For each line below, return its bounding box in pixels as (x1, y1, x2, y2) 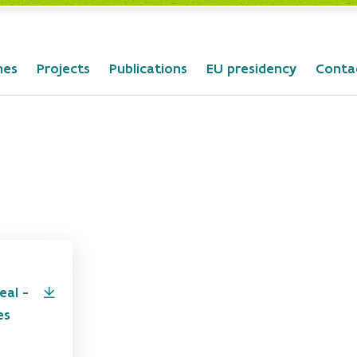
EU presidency (206, 60, 296, 77)
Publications (109, 60, 187, 77)
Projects (37, 60, 90, 77)
